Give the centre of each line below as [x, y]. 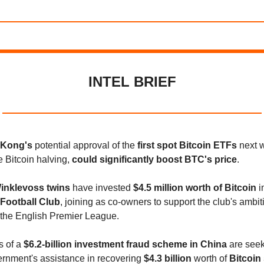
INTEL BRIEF [132, 82]
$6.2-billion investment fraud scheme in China [126, 244]
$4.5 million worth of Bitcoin [195, 188]
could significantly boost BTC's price [154, 159]
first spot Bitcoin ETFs [187, 145]
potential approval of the [86, 145]
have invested [102, 188]
